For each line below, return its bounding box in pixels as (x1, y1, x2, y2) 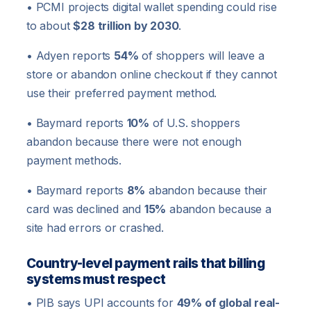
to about (26, 19, 74, 33)
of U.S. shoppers (149, 116, 240, 131)
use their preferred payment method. (26, 86, 217, 101)
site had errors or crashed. (26, 221, 164, 235)
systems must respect (26, 271, 166, 288)
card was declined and (26, 202, 144, 217)
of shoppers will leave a (138, 49, 264, 63)
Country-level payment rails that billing (26, 255, 265, 272)
